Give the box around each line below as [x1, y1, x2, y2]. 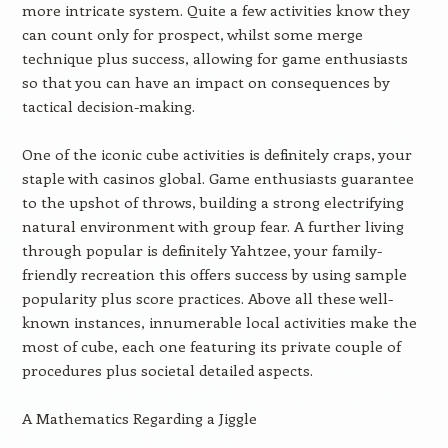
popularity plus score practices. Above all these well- [21, 288, 393, 308]
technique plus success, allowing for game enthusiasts [21, 48, 408, 68]
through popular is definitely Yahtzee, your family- [21, 240, 382, 260]
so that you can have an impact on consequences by [21, 72, 390, 92]
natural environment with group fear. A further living [21, 216, 404, 236]
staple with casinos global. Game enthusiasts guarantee [21, 168, 414, 188]
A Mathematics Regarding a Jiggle [21, 408, 257, 428]
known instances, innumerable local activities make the [21, 312, 417, 332]
